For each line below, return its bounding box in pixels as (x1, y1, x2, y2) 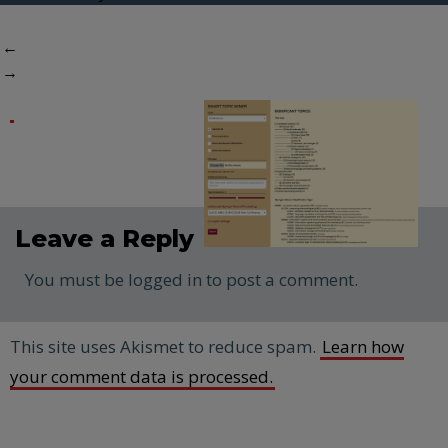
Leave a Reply (15, 224, 194, 253)
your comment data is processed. (10, 365, 273, 388)
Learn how (322, 335, 404, 358)
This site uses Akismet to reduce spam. (10, 335, 320, 358)
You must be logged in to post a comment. (25, 268, 358, 291)
